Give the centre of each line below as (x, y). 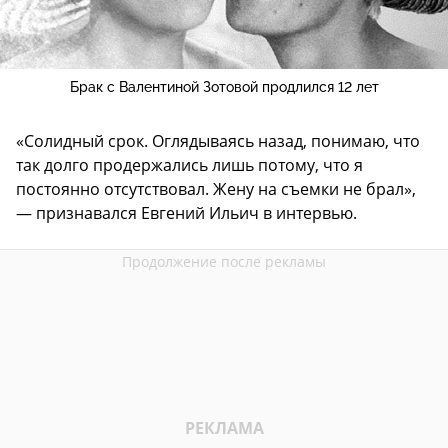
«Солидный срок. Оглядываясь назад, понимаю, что (218, 140)
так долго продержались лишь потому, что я (189, 164)
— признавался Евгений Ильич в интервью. (186, 212)
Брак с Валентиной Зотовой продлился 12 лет (224, 86)
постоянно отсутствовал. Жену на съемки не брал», (216, 188)
